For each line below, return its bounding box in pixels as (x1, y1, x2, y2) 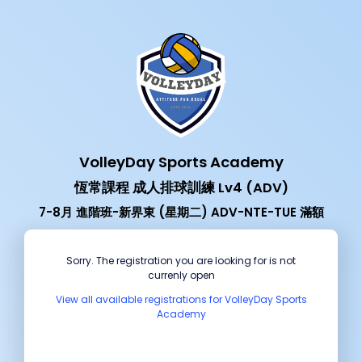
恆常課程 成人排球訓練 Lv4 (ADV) (74, 178, 288, 197)
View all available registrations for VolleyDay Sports (55, 292, 307, 306)
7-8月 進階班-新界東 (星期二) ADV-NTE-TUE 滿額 (38, 203, 324, 221)
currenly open (147, 267, 215, 282)
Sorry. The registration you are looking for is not (66, 253, 296, 267)
